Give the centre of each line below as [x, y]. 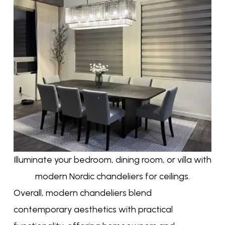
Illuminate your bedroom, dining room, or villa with [113, 160]
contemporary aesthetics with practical [93, 210]
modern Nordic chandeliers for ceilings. [113, 177]
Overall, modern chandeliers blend [82, 193]
